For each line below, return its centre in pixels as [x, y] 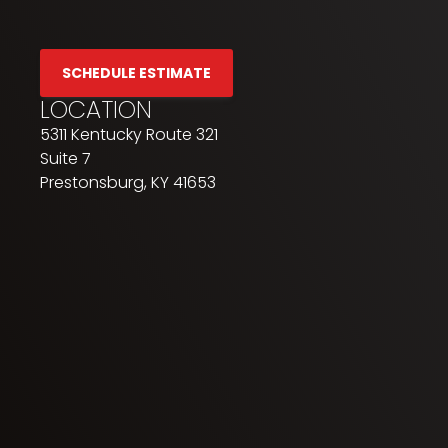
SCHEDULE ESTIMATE [137, 73]
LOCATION [96, 110]
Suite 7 [66, 159]
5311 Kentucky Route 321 [129, 135]
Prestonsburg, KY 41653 [128, 183]
